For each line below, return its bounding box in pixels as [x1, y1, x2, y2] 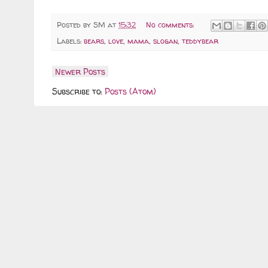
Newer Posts [55, 66, 105, 78]
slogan [153, 36, 178, 47]
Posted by [57, 20, 93, 31]
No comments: [145, 20, 196, 31]
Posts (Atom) [105, 86, 156, 98]
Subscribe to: [52, 86, 105, 98]
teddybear [182, 36, 218, 47]
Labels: [57, 36, 84, 47]
